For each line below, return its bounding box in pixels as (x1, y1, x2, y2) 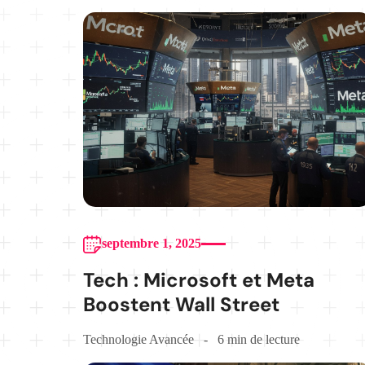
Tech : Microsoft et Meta (83, 267, 314, 293)
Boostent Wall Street (83, 292, 279, 318)
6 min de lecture (218, 332, 300, 347)
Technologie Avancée (83, 332, 194, 347)
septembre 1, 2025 (102, 236, 201, 251)
